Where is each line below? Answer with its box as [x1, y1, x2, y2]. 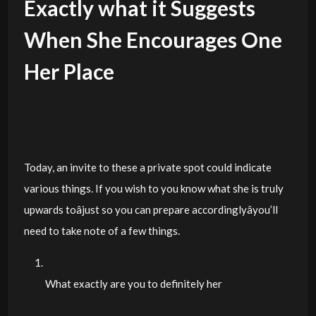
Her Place [23, 59, 114, 84]
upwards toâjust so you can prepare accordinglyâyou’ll [23, 202, 278, 216]
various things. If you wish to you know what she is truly [23, 181, 284, 195]
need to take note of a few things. [23, 224, 180, 237]
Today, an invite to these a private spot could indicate [23, 160, 272, 174]
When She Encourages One [23, 27, 282, 52]
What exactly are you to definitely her [44, 276, 222, 290]
